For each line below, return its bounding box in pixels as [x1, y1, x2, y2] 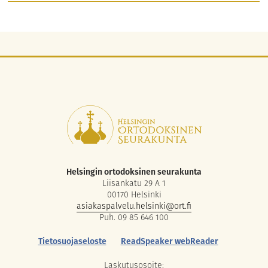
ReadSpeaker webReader [120, 235, 218, 248]
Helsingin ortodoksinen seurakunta [66, 166, 202, 178]
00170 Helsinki [106, 188, 162, 201]
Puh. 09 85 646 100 [99, 211, 169, 224]
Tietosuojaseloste [38, 235, 106, 248]
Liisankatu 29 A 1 [102, 177, 166, 190]
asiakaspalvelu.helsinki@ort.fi [77, 200, 191, 212]
